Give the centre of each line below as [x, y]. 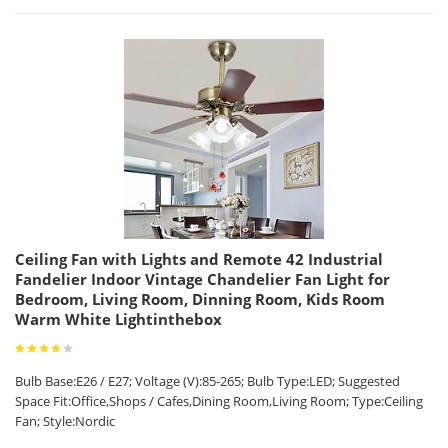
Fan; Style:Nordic [65, 421]
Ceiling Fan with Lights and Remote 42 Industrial [199, 259]
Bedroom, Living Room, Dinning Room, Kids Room [200, 299]
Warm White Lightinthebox [118, 319]
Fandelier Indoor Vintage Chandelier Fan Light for [202, 279]
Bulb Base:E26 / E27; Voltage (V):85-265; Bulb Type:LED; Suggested [207, 381]
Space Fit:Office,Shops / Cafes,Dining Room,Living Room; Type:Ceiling [219, 401]
